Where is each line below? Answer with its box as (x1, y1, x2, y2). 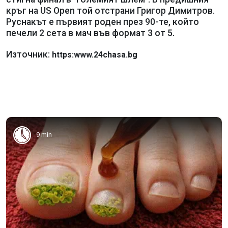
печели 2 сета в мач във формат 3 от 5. (6, 27, 177, 38)
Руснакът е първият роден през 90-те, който (6, 16, 199, 27)
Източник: (6, 49, 52, 60)
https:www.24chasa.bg (52, 49, 137, 60)
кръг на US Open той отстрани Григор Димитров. (6, 5, 215, 16)
